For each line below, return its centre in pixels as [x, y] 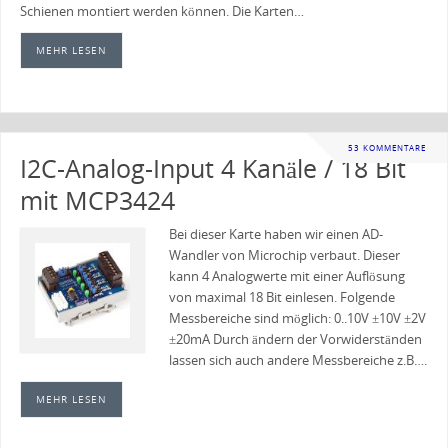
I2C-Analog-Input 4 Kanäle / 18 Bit [212, 167]
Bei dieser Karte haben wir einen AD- [275, 234]
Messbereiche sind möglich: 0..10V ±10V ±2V [297, 318]
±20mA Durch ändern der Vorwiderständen [295, 339]
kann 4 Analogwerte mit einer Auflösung [286, 276]
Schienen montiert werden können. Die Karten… [161, 11]
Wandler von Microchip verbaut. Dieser [284, 255]
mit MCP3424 [97, 199]
